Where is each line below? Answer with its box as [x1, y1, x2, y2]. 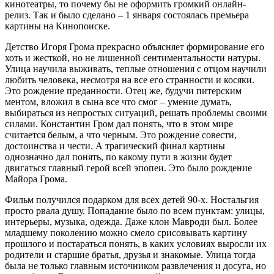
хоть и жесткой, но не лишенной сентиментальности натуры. [5, 52, 261, 63]
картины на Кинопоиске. [5, 20, 110, 31]
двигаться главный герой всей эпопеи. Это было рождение [5, 162, 252, 173]
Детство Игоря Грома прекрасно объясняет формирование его [5, 41, 264, 52]
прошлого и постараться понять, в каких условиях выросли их [5, 238, 267, 249]
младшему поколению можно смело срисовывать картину [5, 227, 247, 238]
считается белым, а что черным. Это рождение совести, [5, 129, 237, 140]
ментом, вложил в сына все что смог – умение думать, [5, 96, 232, 107]
